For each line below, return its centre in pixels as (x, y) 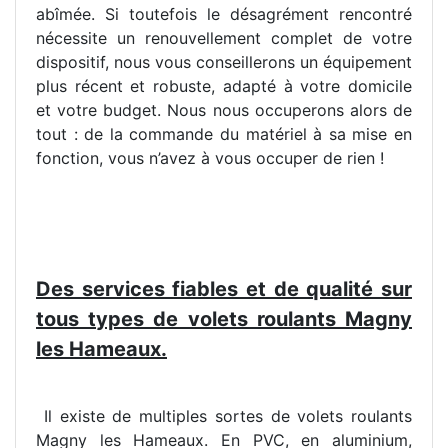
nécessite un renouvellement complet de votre (224, 38)
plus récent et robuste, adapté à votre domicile (224, 86)
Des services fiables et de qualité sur (224, 289)
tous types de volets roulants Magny (224, 319)
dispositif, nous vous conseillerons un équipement (224, 62)
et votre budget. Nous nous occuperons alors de (224, 110)
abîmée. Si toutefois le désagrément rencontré (224, 14)
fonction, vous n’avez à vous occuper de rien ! (210, 158)
